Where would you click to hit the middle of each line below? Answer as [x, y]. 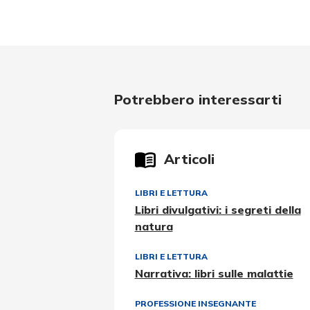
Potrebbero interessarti [198, 100]
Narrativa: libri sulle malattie [214, 274]
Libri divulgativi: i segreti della [218, 210]
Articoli [189, 159]
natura [154, 227]
